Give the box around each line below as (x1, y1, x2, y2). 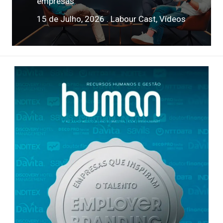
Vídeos (159, 14, 186, 24)
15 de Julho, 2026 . (37, 14, 111, 24)
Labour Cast (111, 14, 156, 24)
